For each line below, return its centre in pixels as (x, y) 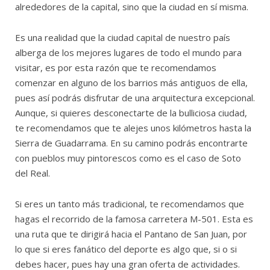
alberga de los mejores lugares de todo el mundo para (128, 52)
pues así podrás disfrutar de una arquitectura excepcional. (135, 97)
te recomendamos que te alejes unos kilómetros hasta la (133, 127)
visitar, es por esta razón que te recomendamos (116, 67)
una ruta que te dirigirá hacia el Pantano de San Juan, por (131, 234)
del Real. (33, 173)
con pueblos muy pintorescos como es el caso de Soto (128, 158)
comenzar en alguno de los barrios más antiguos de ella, (131, 82)
